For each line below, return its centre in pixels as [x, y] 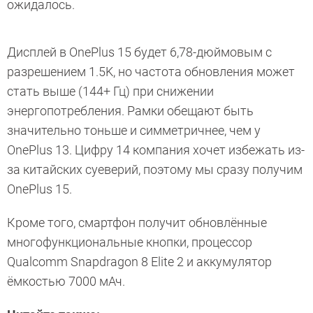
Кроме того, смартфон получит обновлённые [137, 223]
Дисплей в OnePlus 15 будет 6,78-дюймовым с [139, 52]
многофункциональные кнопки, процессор [130, 242]
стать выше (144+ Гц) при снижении [110, 92]
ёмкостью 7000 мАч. [66, 282]
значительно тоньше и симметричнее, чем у [134, 131]
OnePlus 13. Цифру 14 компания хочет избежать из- [156, 150]
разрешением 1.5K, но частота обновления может [151, 72]
